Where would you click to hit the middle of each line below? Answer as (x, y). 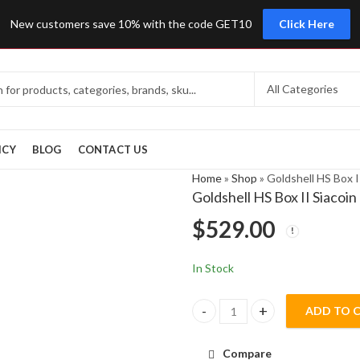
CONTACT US (113, 149)
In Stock (213, 268)
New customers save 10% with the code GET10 (131, 24)
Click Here (306, 24)
